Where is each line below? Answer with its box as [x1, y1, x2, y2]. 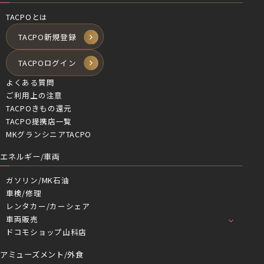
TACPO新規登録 [18, 31, 77, 42]
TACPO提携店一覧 [6, 115, 72, 127]
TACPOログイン [18, 57, 77, 69]
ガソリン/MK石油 [6, 174, 70, 186]
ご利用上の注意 [6, 89, 62, 101]
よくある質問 [6, 76, 55, 88]
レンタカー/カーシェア [6, 200, 90, 212]
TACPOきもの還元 [6, 102, 72, 114]
